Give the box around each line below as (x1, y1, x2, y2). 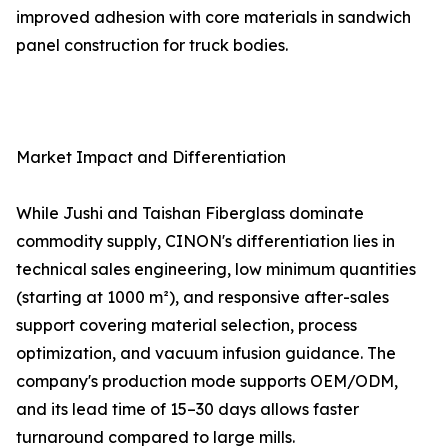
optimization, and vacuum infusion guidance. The (16, 343, 396, 364)
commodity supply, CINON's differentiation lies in (16, 231, 395, 252)
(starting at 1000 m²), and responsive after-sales (16, 287, 389, 308)
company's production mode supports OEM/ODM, (16, 371, 398, 392)
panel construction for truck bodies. (16, 35, 288, 56)
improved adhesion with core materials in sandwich (16, 7, 411, 28)
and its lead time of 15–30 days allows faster (16, 399, 359, 420)
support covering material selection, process (16, 315, 357, 336)
